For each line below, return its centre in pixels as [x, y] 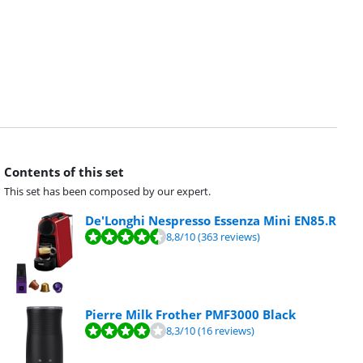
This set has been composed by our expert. [108, 191]
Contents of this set [64, 171]
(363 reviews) [228, 236]
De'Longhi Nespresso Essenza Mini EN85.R [211, 220]
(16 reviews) [225, 330]
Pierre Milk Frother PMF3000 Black [191, 314]
